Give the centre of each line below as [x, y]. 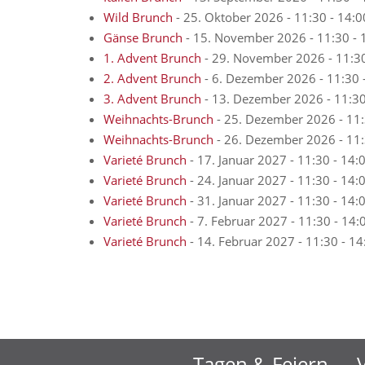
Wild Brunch [138, 17]
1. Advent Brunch [152, 58]
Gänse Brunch [143, 37]
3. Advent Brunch [152, 99]
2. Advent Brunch [152, 78]
